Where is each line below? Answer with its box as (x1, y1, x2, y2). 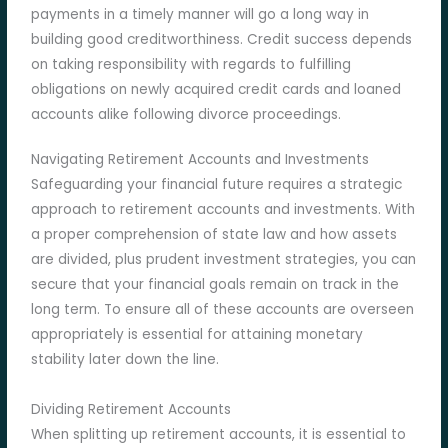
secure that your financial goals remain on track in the (31, 275, 400, 295)
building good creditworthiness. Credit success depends (31, 30, 413, 50)
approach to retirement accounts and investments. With (31, 200, 416, 220)
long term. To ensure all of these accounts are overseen (31, 300, 415, 320)
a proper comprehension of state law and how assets (31, 225, 398, 245)
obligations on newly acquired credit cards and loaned (31, 80, 402, 100)
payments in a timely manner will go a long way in (31, 5, 370, 25)
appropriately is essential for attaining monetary (31, 325, 364, 345)
